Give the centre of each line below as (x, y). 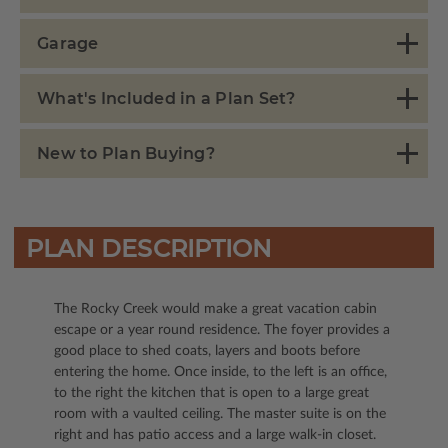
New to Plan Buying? (126, 154)
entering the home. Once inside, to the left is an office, (220, 372)
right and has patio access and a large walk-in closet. (215, 435)
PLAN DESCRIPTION (148, 249)
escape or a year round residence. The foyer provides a (222, 330)
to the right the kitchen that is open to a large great (211, 393)
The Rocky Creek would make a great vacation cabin (215, 309)
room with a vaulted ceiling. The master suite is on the (220, 414)
